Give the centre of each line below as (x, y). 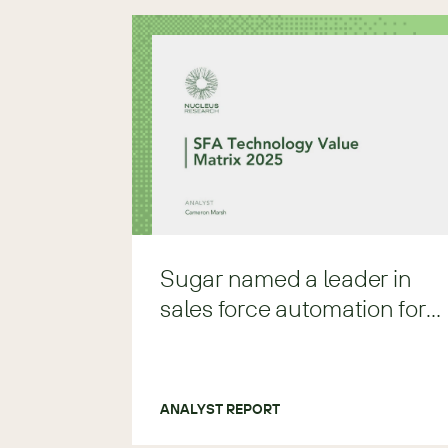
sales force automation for (293, 308)
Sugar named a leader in (286, 278)
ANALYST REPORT (220, 409)
